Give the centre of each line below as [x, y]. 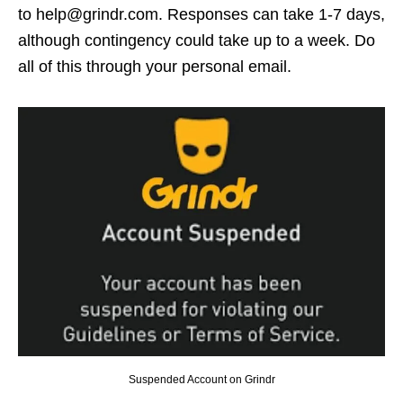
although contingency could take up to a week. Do [197, 41]
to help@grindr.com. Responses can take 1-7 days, [201, 15]
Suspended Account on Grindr [201, 379]
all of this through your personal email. [155, 67]
